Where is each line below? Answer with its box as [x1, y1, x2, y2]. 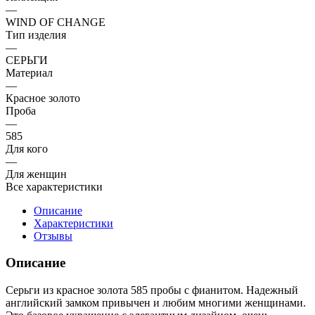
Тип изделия [6, 28, 66, 41]
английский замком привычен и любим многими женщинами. [6, 297, 306, 309]
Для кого [6, 142, 48, 155]
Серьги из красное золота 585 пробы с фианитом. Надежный [6, 284, 298, 297]
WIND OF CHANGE [6, 15, 105, 28]
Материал [6, 66, 53, 79]
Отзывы [34, 229, 72, 242]
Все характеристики [6, 180, 103, 193]
